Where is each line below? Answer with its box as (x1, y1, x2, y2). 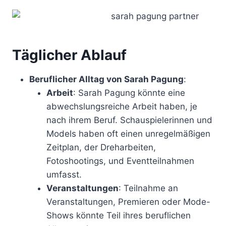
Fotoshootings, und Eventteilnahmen (46, 155, 194, 166)
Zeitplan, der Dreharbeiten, (46, 142, 156, 152)
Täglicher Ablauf (12, 46, 127, 64)
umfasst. (46, 169, 82, 180)
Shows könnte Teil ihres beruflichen (46, 210, 191, 220)
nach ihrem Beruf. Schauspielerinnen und (46, 115, 212, 125)
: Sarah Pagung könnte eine (73, 87, 185, 98)
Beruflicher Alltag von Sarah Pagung (29, 74, 184, 84)
